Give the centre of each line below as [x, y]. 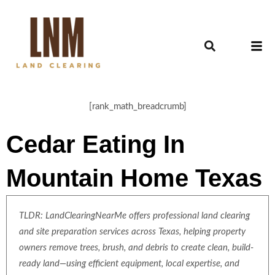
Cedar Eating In [95, 144]
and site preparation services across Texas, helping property [132, 232]
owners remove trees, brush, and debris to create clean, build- [136, 248]
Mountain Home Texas [134, 178]
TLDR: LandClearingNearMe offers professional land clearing [134, 216]
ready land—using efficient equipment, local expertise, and [129, 264]
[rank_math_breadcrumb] [137, 107]
